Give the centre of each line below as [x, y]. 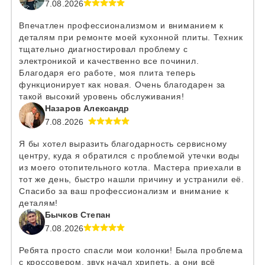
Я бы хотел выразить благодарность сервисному [123, 144]
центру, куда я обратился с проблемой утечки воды [129, 156]
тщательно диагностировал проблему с [104, 49]
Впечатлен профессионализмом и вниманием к [121, 25]
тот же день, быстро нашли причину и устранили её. [132, 179]
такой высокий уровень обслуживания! [102, 96]
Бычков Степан [77, 215]
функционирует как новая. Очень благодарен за [122, 85]
